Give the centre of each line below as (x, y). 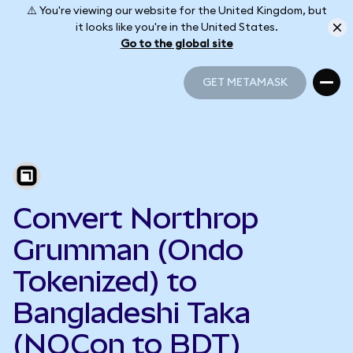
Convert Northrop (136, 218)
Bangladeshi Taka (132, 313)
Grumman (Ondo (128, 250)
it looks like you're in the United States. (176, 27)
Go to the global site (176, 44)
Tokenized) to (105, 281)
